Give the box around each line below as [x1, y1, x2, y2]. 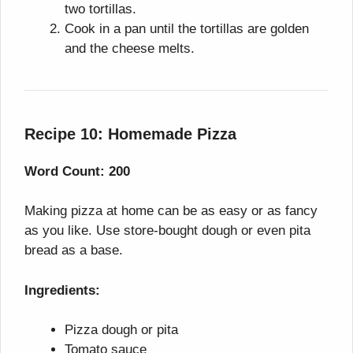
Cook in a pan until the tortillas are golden [65, 20, 309, 36]
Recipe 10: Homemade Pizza [24, 124, 236, 143]
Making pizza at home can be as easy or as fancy [24, 203, 318, 219]
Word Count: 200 [24, 163, 130, 179]
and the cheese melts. [65, 40, 195, 56]
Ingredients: [24, 282, 100, 298]
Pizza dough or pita [65, 322, 178, 338]
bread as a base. [24, 243, 123, 258]
